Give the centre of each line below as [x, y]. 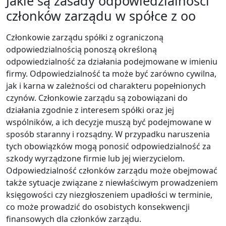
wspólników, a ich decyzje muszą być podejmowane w [109, 122]
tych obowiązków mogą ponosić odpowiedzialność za [108, 146]
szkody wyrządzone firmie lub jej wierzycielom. [95, 158]
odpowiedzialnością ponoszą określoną [81, 49]
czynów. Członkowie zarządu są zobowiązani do [97, 98]
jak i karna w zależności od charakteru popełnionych [106, 86]
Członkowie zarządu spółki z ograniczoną [85, 37]
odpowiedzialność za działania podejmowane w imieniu [112, 61]
